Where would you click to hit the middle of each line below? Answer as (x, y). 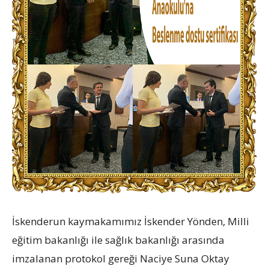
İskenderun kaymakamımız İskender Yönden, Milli (131, 222)
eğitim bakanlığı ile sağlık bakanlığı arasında (118, 240)
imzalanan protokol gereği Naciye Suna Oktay (121, 259)
